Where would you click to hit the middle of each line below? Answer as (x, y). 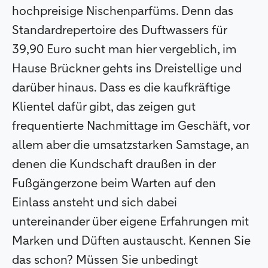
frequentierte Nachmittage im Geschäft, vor (131, 126)
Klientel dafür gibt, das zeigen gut (104, 107)
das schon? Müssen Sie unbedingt (105, 260)
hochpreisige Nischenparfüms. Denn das (123, 11)
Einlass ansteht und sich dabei (95, 202)
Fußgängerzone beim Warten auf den (114, 183)
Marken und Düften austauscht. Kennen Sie (131, 241)
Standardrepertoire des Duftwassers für (119, 30)
